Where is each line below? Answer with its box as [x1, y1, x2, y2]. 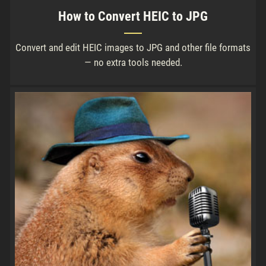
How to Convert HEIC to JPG [58, 9, 208, 24]
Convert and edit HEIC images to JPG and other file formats [15, 42, 251, 54]
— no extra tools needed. [84, 56, 182, 69]
